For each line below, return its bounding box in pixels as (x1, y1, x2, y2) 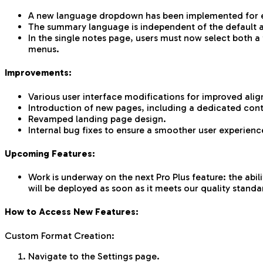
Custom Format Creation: (5, 230, 114, 241)
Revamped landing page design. (28, 113, 166, 124)
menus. (28, 43, 59, 55)
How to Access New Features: (5, 206, 139, 218)
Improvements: (5, 67, 72, 79)
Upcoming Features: (5, 147, 95, 159)
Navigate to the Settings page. (28, 250, 160, 262)
